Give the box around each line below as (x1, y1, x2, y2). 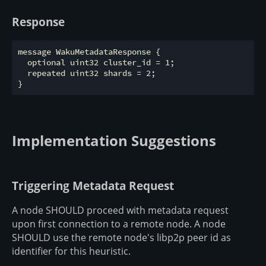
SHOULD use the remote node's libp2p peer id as (12, 231, 231, 245)
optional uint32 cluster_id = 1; (18, 56, 175, 68)
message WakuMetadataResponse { (18, 46, 160, 57)
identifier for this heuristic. (12, 245, 131, 258)
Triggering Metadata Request (12, 178, 174, 193)
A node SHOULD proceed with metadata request (12, 204, 229, 217)
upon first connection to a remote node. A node (12, 217, 226, 231)
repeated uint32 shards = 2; (18, 67, 156, 78)
